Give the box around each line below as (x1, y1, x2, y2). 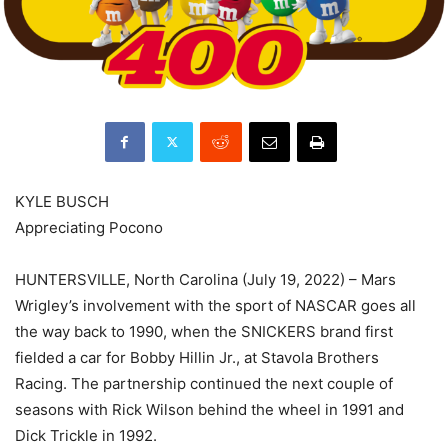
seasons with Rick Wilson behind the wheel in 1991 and (15, 399, 404, 419)
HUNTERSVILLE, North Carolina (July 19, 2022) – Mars (15, 269, 396, 289)
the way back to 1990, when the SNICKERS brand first (15, 321, 393, 341)
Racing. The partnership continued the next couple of (15, 373, 393, 393)
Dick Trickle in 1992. (15, 425, 157, 445)
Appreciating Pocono (15, 217, 163, 237)
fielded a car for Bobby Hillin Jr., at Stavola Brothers (15, 347, 379, 367)
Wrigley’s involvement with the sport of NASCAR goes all (15, 295, 416, 315)
